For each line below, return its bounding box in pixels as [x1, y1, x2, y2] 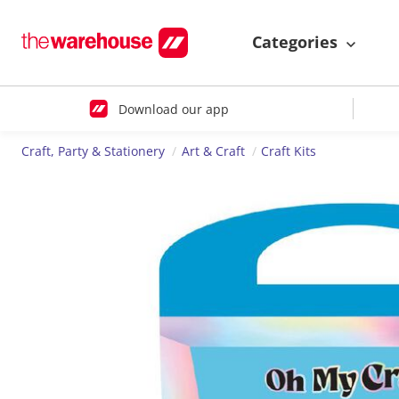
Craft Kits [261, 142, 317, 160]
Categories [252, 31, 342, 53]
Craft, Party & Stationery [21, 142, 165, 160]
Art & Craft [181, 142, 245, 160]
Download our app [118, 100, 229, 118]
